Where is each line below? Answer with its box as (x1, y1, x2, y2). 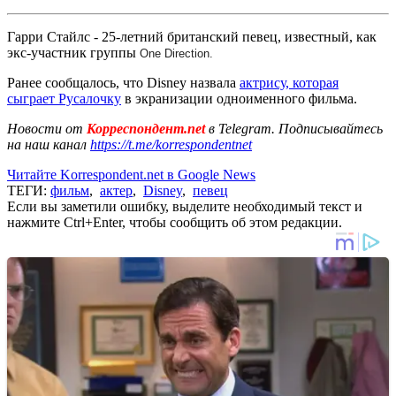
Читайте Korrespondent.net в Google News (7, 166, 255, 182)
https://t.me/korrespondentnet (90, 136, 252, 152)
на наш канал (7, 136, 90, 152)
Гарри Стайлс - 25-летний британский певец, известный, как (7, 28, 377, 44)
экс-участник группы (7, 44, 140, 60)
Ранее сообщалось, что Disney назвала (7, 74, 240, 90)
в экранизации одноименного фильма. (121, 90, 357, 106)
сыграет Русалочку (7, 90, 121, 106)
